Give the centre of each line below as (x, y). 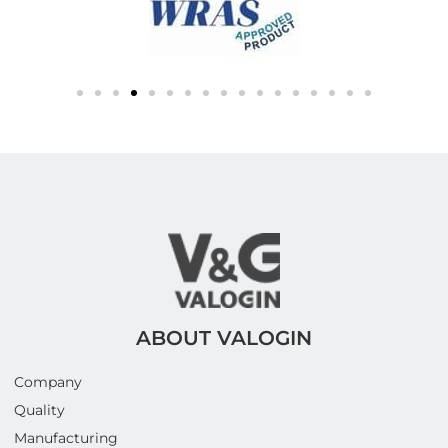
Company (48, 382)
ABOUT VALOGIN (224, 338)
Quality (39, 410)
